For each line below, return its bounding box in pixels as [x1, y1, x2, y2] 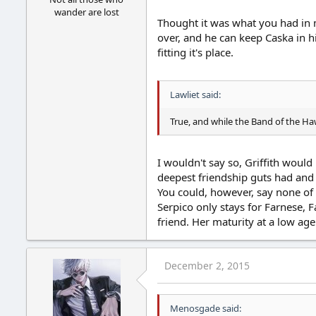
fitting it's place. [157, 45, 233, 60]
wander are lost [54, 6, 119, 19]
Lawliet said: [170, 87, 221, 101]
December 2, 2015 [164, 259, 250, 273]
